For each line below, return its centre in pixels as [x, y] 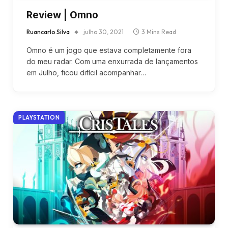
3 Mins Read [159, 32]
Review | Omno [62, 15]
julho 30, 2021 [104, 32]
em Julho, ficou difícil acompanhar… [86, 73]
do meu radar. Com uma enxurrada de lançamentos [112, 62]
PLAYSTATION [39, 118]
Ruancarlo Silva [48, 32]
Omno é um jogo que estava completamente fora [109, 50]
